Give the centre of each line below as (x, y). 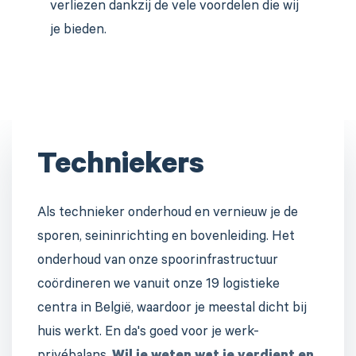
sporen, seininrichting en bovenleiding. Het (166, 238)
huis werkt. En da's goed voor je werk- (148, 334)
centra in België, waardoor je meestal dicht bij (172, 310)
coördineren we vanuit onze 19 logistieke (159, 286)
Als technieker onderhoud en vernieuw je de (168, 215)
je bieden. (78, 32)
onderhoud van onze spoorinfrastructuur (158, 262)
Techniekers (121, 168)
